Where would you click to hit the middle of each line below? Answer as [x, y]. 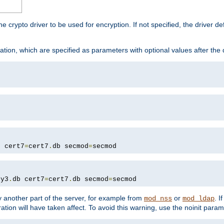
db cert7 [28, 179]
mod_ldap [198, 199]
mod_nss [158, 199]
